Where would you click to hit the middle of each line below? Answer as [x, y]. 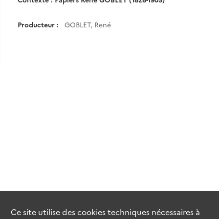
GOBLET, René [88, 24]
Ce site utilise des [44, 211]
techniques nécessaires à [153, 211]
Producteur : [38, 24]
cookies [92, 211]
